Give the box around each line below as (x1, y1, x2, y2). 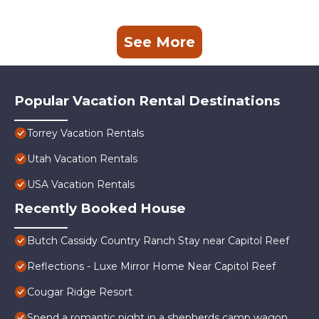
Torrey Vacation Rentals (27, 127, 144, 140)
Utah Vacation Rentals (27, 152, 137, 166)
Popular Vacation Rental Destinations (14, 93, 280, 110)
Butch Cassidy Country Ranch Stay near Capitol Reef (27, 234, 289, 248)
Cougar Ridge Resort (27, 286, 132, 299)
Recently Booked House (14, 200, 186, 217)
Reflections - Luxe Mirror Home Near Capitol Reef (27, 260, 276, 273)
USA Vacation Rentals (27, 178, 135, 192)
